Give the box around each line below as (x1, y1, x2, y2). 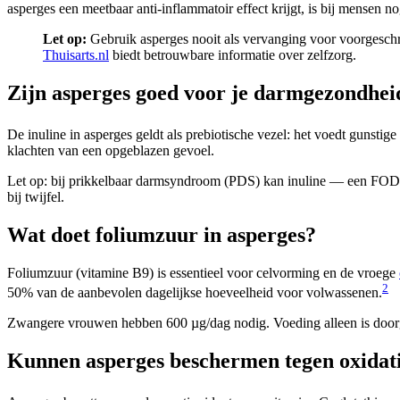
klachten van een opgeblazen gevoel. (7, 142, 214, 158)
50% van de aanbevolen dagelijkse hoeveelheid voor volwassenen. (7, 285, 382, 301)
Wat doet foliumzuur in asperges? (7, 222, 316, 246)
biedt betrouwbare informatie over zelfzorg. (109, 46, 356, 62)
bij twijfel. (7, 188, 64, 204)
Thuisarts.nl (43, 46, 109, 62)
